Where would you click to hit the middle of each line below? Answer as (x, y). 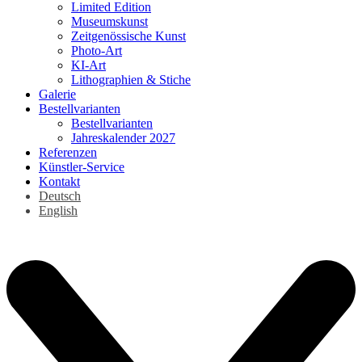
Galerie (57, 94)
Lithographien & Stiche (131, 79)
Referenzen (68, 152)
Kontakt (59, 181)
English (58, 210)
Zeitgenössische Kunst (128, 36)
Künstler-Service (82, 166)
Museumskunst (109, 21)
